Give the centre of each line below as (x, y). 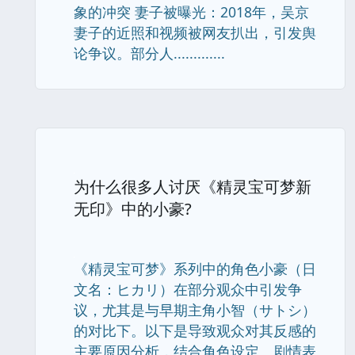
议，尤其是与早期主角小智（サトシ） (195, 310)
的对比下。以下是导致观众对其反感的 (195, 330)
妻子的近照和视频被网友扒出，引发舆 (195, 32)
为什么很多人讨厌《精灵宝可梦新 (193, 187)
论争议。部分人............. (149, 53)
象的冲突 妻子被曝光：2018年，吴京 (191, 12)
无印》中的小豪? (133, 209)
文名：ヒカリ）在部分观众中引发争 (188, 289)
